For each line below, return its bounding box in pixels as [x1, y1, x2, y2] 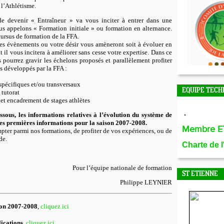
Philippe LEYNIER [120, 178, 172, 186]
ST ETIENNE [182, 170, 218, 178]
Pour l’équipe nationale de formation [72, 164, 172, 171]
